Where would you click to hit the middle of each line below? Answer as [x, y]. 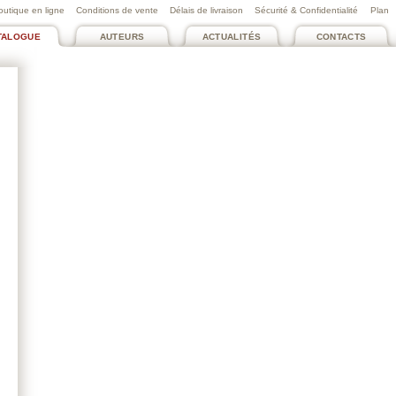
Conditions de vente [117, 10]
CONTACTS [341, 37]
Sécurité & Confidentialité [306, 10]
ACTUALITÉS [232, 37]
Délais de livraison [206, 10]
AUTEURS [122, 37]
